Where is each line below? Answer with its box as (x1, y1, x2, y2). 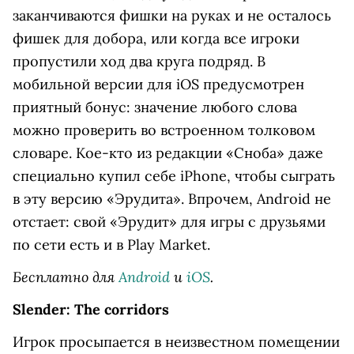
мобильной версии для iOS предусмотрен (13, 75, 304, 93)
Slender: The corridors (13, 300, 169, 318)
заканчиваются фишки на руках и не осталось (13, 6, 331, 24)
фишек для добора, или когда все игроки (13, 29, 299, 47)
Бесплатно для (13, 267, 119, 286)
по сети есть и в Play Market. (13, 235, 210, 254)
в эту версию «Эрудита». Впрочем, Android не (13, 190, 331, 208)
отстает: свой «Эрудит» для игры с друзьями (13, 213, 326, 231)
